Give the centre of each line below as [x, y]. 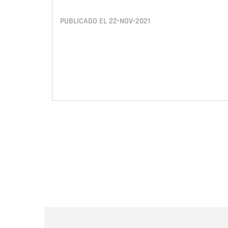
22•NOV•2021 [130, 21]
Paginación [74, 136]
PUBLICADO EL [84, 21]
